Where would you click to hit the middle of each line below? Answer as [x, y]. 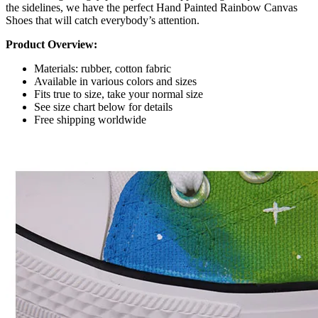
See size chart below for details [103, 106]
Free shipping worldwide [90, 119]
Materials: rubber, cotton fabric [103, 68]
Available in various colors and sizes [115, 81]
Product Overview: [51, 44]
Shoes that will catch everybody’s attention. [103, 20]
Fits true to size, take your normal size [119, 94]
